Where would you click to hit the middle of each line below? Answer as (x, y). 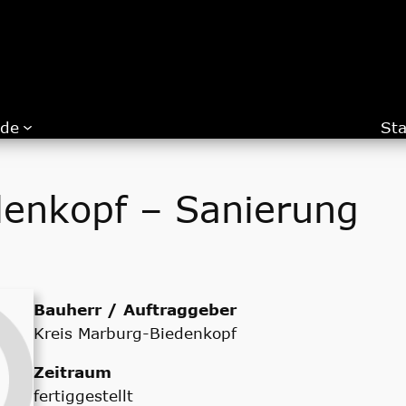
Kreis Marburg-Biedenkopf (135, 333)
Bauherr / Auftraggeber (135, 309)
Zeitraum (73, 372)
